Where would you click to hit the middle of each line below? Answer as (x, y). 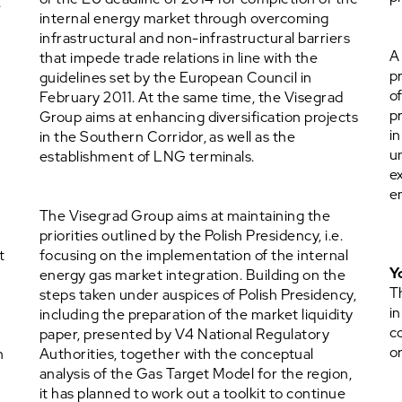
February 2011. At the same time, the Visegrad (192, 97)
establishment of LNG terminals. (147, 157)
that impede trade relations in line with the (179, 58)
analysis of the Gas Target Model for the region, (196, 374)
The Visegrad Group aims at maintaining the (185, 216)
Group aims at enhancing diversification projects (199, 117)
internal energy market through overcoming (184, 18)
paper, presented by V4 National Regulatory (185, 334)
